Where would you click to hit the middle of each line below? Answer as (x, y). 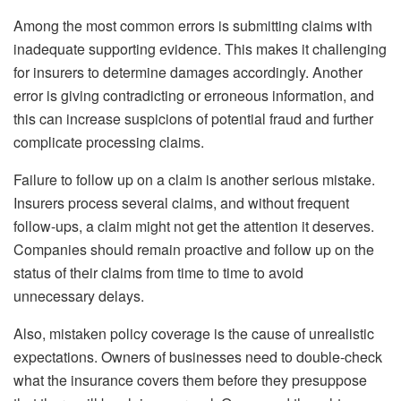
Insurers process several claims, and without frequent (181, 203)
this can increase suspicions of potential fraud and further (193, 119)
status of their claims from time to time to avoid (158, 273)
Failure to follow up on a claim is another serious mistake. (194, 180)
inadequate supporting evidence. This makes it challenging (200, 49)
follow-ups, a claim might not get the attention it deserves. (194, 226)
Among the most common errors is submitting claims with (193, 26)
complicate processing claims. (109, 142)
